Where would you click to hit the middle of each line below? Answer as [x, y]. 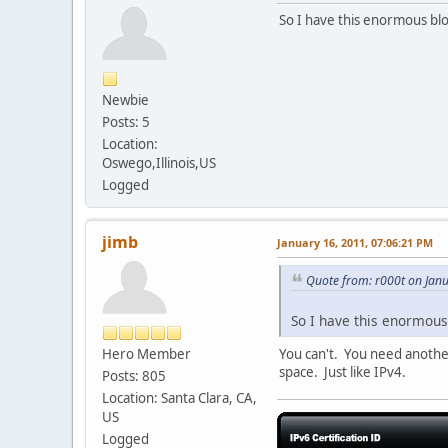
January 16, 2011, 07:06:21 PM [355, 242]
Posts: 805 [134, 375]
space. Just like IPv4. [342, 372]
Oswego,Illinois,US [159, 162]
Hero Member [146, 353]
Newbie [125, 99]
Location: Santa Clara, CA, [179, 397]
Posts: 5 [126, 121]
